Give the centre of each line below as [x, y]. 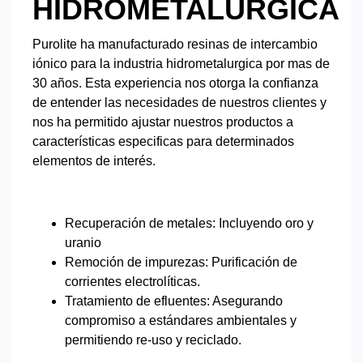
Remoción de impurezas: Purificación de [181, 262]
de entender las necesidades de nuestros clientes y [179, 102]
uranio [83, 243]
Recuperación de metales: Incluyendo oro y [189, 223]
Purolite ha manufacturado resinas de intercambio [175, 44]
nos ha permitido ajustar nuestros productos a [163, 122]
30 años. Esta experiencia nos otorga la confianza [175, 83]
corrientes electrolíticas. [132, 282]
